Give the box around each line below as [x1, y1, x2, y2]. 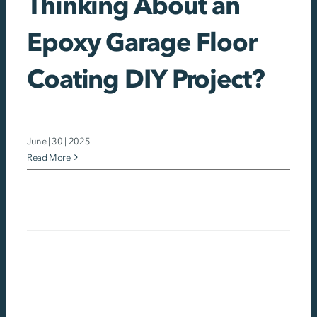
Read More [26, 151, 71, 163]
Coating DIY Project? [26, 62, 265, 94]
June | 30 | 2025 [26, 135, 91, 146]
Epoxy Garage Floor [26, 25, 258, 57]
